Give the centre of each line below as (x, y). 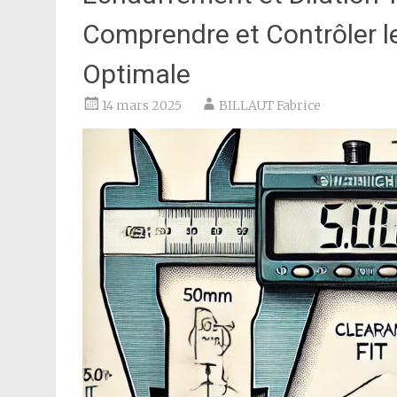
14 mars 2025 (142, 105)
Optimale (136, 74)
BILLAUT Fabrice (270, 105)
